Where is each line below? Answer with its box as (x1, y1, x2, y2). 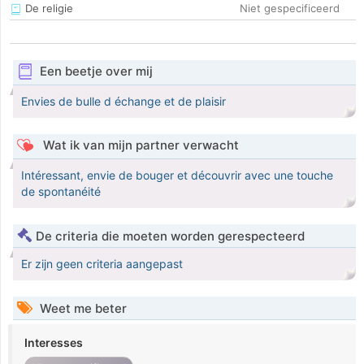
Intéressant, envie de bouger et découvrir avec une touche (21, 168, 333, 183)
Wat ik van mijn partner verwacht (39, 137, 239, 154)
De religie (22, 2, 73, 15)
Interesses (24, 336, 83, 350)
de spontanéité (21, 184, 101, 199)
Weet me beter (37, 301, 127, 317)
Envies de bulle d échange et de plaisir (21, 94, 226, 109)
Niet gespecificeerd (240, 2, 340, 15)
